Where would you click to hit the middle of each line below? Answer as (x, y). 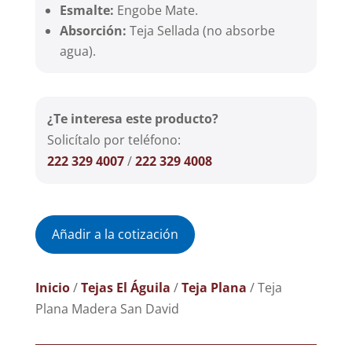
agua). (77, 51)
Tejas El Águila (125, 288)
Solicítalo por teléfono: (114, 140)
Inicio (52, 288)
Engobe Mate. (157, 11)
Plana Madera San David (107, 309)
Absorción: (93, 31)
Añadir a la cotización (115, 235)
